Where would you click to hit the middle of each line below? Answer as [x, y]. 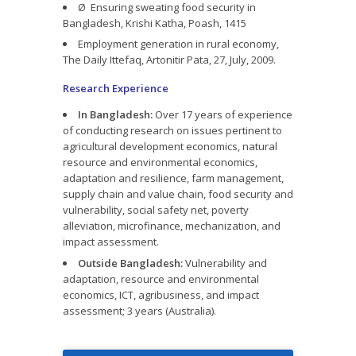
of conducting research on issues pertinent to [172, 131]
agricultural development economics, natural [170, 147]
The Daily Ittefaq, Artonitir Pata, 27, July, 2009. [169, 60]
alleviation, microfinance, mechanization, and [172, 226]
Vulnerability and [225, 263]
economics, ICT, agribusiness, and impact [161, 294]
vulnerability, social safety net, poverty [156, 210]
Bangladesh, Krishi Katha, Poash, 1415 [155, 23]
